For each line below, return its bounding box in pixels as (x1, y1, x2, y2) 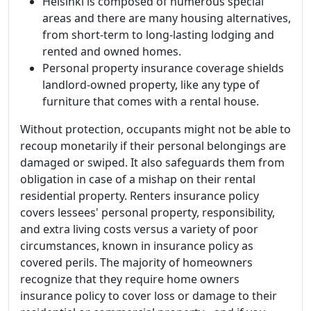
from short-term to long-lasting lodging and (42, 26, 274, 42)
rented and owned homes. (42, 43, 181, 59)
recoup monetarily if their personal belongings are (20, 137, 286, 153)
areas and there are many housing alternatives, (42, 10, 291, 26)
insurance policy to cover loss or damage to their (20, 287, 277, 303)
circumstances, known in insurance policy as (20, 237, 253, 253)
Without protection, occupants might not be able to (20, 121, 291, 137)
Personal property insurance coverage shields (42, 60, 284, 76)
